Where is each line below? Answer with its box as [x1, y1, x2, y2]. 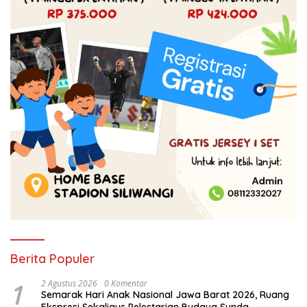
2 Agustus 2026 [41, 278, 97, 290]
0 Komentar [104, 278, 147, 290]
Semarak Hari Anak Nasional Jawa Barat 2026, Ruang [41, 288, 289, 302]
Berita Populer [10, 251, 95, 267]
